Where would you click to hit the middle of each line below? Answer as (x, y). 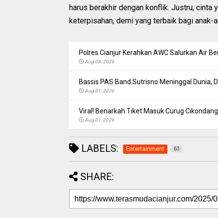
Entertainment (145, 149)
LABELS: (99, 148)
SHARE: (97, 176)
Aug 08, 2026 (100, 61)
